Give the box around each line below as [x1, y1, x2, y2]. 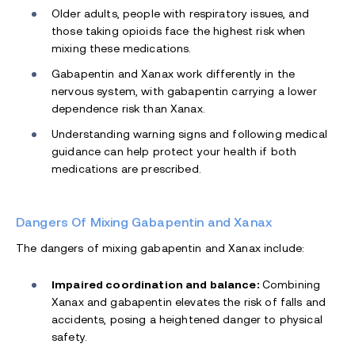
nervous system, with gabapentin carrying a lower [52, 85, 317, 98]
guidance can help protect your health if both [52, 145, 297, 158]
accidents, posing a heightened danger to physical [52, 313, 323, 326]
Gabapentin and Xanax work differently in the [52, 67, 296, 81]
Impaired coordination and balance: [52, 278, 262, 292]
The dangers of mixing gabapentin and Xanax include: [16, 242, 305, 255]
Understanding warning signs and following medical [52, 128, 327, 141]
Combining [261, 278, 321, 292]
